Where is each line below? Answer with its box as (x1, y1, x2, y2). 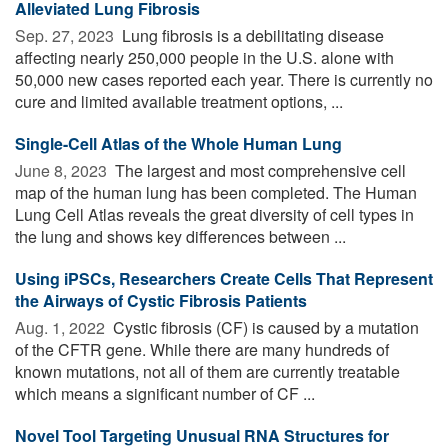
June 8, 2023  (15, 158, 111, 182)
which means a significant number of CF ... (15, 381, 315, 405)
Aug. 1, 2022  (15, 315, 109, 339)
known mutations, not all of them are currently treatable (15, 359, 400, 383)
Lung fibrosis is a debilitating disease (118, 23, 384, 47)
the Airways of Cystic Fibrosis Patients (15, 288, 307, 312)
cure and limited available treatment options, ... (15, 89, 343, 113)
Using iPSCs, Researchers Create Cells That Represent (15, 266, 433, 290)
